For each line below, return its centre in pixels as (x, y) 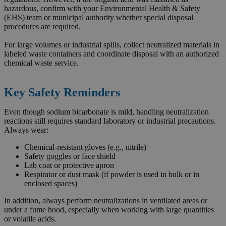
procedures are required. (42, 26)
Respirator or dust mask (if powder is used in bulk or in (112, 174)
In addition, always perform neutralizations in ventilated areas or (106, 200)
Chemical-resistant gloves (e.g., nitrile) (85, 147)
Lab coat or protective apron (69, 165)
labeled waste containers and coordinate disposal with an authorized (111, 53)
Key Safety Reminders (62, 92)
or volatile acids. (30, 218)
